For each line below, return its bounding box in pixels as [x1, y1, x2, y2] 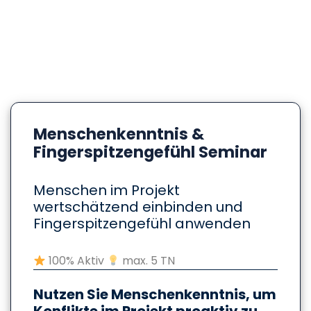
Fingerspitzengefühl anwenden [33, 213, 251, 233]
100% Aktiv [46, 252, 108, 269]
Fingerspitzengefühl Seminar [33, 140, 267, 163]
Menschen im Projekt [33, 180, 180, 200]
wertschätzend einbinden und [33, 196, 243, 217]
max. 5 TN [119, 252, 176, 269]
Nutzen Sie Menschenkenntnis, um [33, 284, 276, 304]
